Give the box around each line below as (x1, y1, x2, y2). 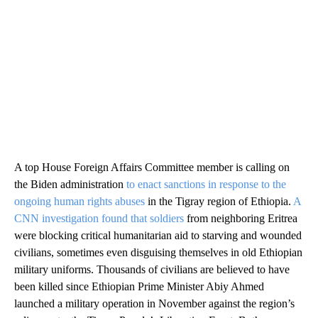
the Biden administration (14, 177, 126, 190)
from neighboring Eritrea (184, 212, 297, 224)
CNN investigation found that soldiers (14, 212, 184, 224)
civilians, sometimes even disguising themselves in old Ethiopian (14, 246, 302, 258)
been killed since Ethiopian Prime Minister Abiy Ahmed (14, 280, 264, 292)
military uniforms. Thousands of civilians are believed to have (14, 263, 290, 275)
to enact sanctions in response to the (126, 177, 286, 190)
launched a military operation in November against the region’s (14, 297, 295, 309)
